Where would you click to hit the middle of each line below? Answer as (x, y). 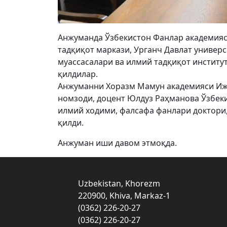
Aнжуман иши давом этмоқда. (117, 143)
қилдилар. (78, 74)
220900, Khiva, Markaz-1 (122, 196)
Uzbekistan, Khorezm (117, 184)
